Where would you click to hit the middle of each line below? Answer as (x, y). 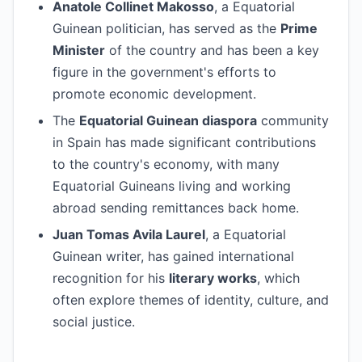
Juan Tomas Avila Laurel (129, 234)
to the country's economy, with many (166, 164)
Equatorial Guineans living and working (172, 186)
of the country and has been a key (212, 50)
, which (278, 278)
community (293, 120)
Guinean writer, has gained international (173, 256)
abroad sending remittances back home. (176, 208)
